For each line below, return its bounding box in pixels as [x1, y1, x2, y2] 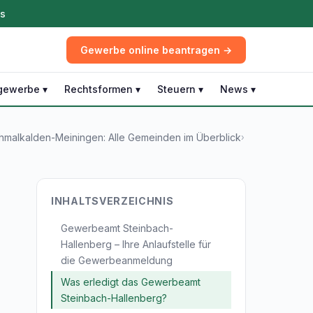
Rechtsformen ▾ [64, 83, 140, 95]
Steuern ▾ [157, 83, 203, 95]
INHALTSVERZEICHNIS [51, 195, 174, 207]
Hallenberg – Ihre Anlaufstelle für [61, 238, 211, 250]
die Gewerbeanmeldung [61, 254, 173, 266]
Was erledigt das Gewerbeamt [61, 276, 201, 288]
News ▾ [220, 83, 256, 95]
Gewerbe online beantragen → [80, 43, 232, 56]
